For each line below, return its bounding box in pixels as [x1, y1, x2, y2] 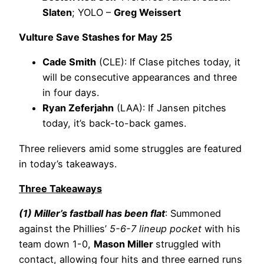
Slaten [42, 6, 72, 18]
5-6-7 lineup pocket [110, 223, 202, 235]
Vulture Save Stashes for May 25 [19, 31, 173, 44]
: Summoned [165, 207, 221, 220]
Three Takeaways [19, 183, 102, 195]
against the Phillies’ [19, 223, 110, 235]
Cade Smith [42, 56, 96, 68]
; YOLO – [72, 6, 114, 18]
